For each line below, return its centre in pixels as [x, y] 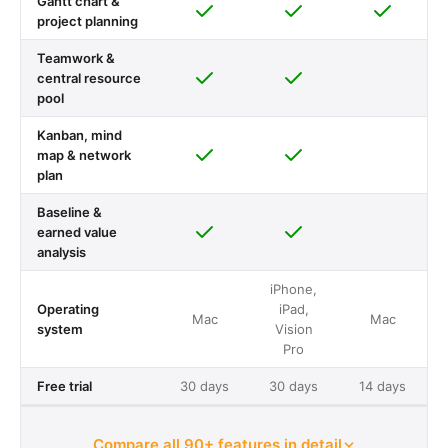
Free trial [64, 386]
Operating [68, 309]
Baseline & [69, 212]
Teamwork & [76, 58]
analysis [61, 252]
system [60, 329]
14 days [382, 386]
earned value [77, 232]
